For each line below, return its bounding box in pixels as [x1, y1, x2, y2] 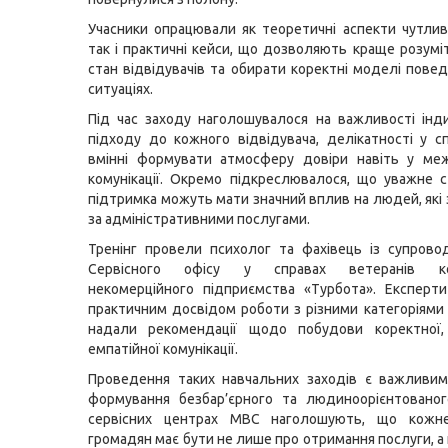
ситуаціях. [88, 81, 153, 97]
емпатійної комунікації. [88, 341, 238, 357]
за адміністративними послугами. [88, 211, 310, 227]
